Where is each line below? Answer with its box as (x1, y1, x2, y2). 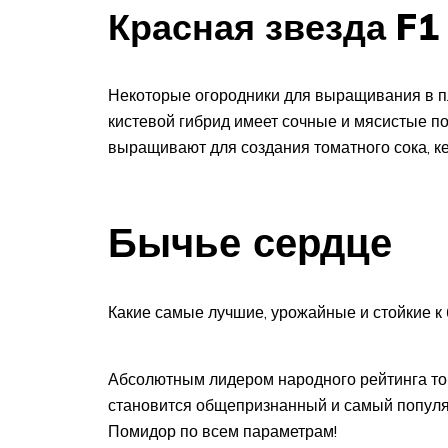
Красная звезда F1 (108, 4, 439, 50)
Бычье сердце (108, 216, 392, 267)
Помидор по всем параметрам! (108, 420, 337, 441)
